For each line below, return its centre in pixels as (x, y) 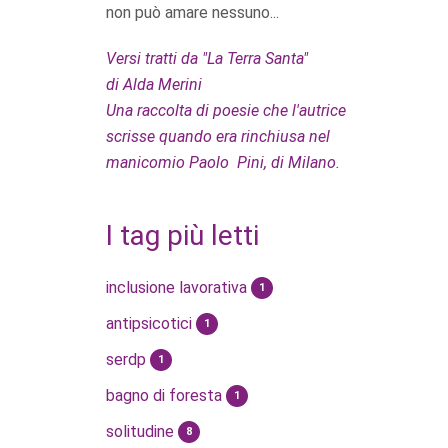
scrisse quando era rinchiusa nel (218, 136)
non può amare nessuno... (192, 12)
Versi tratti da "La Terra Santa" (207, 58)
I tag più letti (182, 235)
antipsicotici (151, 323)
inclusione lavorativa (178, 287)
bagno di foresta (166, 395)
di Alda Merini (154, 84)
